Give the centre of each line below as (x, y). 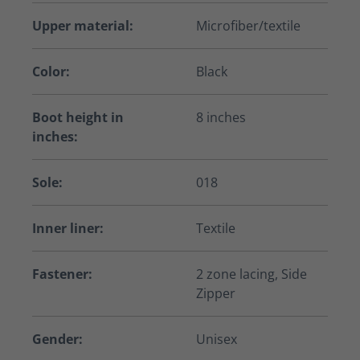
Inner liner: (68, 228)
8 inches (221, 117)
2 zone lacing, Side (252, 274)
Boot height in (78, 117)
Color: (51, 72)
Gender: (57, 339)
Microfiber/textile (248, 26)
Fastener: (62, 274)
